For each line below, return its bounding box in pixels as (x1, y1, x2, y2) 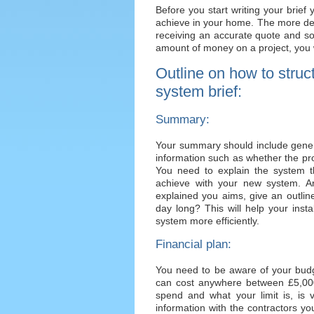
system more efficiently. (156, 215, 259, 227)
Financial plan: (156, 237, 231, 251)
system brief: (156, 82, 242, 100)
